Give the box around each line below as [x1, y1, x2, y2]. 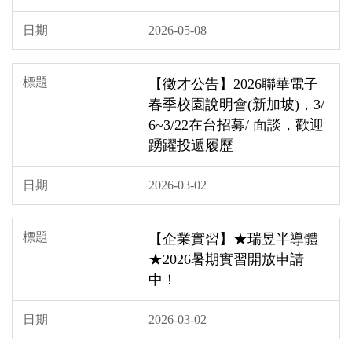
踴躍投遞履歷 [148, 137, 233, 153]
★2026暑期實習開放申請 [148, 251, 304, 267]
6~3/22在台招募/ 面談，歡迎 [148, 116, 324, 133]
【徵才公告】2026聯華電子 [148, 75, 318, 92]
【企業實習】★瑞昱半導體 [148, 230, 318, 247]
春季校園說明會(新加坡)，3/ [148, 96, 324, 112]
